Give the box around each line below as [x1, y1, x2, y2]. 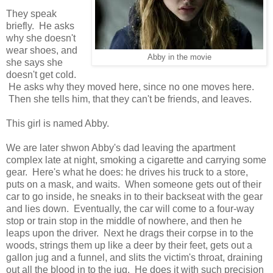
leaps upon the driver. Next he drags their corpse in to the [6, 227, 253, 238]
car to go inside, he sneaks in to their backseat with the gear [6, 191, 263, 202]
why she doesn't [6, 32, 76, 43]
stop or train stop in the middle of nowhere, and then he [6, 215, 242, 226]
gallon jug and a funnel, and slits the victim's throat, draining [6, 252, 263, 263]
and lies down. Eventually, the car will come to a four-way [6, 203, 254, 214]
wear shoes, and [6, 44, 77, 55]
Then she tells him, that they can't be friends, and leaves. [6, 93, 252, 104]
